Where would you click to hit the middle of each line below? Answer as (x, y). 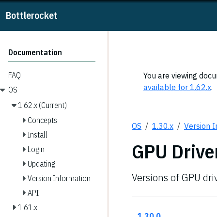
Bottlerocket (32, 15)
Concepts (42, 120)
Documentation (35, 52)
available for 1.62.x (177, 87)
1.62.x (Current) (42, 105)
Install (38, 135)
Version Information (59, 178)
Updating (41, 164)
